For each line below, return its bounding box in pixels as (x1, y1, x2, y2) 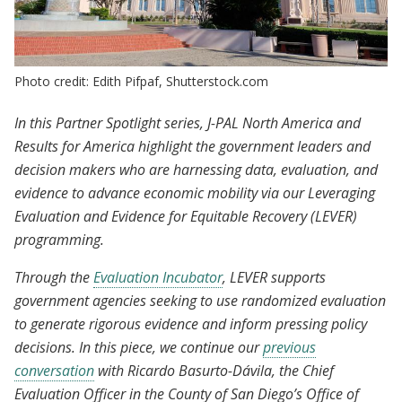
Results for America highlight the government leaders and (14, 135, 371, 156)
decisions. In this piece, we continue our (14, 336, 263, 357)
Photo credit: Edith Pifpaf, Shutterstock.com (14, 72, 268, 90)
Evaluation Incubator (93, 267, 223, 287)
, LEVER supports (223, 267, 326, 287)
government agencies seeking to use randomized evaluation (14, 290, 386, 310)
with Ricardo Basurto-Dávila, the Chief (94, 360, 334, 380)
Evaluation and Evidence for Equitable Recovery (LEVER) (14, 205, 357, 226)
